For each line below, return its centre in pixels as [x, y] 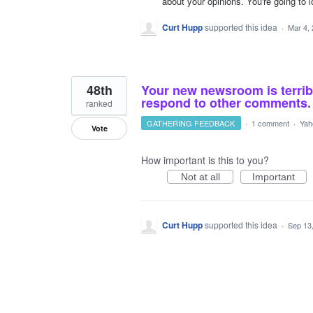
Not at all [200, 176]
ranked [99, 103]
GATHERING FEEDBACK [191, 123]
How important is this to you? [205, 160]
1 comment [270, 123]
